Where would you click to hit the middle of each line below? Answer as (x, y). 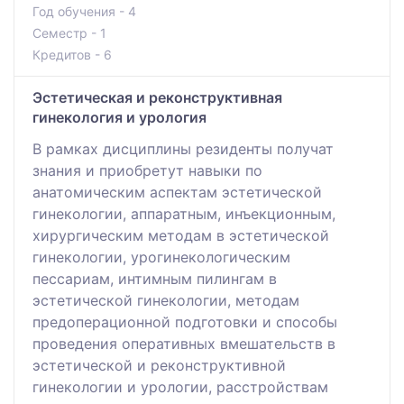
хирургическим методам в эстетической (181, 236)
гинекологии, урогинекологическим (161, 257)
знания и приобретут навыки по (147, 171)
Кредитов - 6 (72, 55)
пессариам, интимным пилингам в (155, 279)
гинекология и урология (119, 118)
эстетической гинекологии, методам (166, 301)
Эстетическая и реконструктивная (157, 98)
